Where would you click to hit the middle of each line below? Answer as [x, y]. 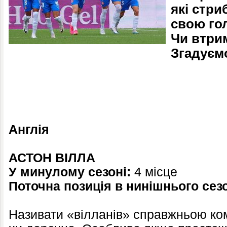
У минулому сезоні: [70, 172]
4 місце [154, 172]
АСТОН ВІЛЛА [52, 158]
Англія [29, 129]
